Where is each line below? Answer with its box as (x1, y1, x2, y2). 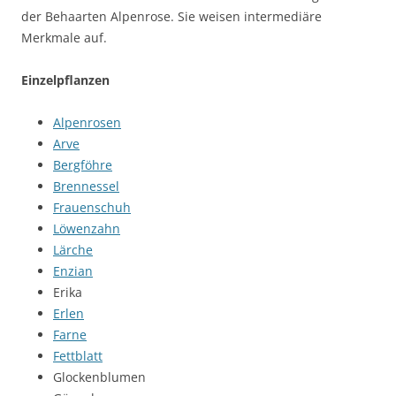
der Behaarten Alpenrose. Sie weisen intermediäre (21, 8, 322, 26)
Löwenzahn (53, 220, 120, 238)
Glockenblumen (53, 369, 146, 386)
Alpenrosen (53, 114, 121, 132)
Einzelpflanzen (21, 72, 110, 89)
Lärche (53, 241, 93, 259)
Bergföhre (53, 156, 112, 174)
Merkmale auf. (21, 29, 107, 47)
